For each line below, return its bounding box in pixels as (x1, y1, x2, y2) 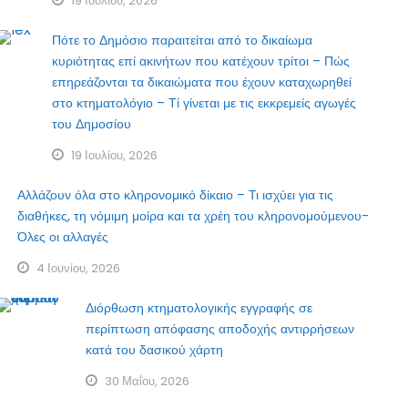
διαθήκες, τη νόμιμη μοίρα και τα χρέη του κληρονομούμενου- (17, 207, 370, 226)
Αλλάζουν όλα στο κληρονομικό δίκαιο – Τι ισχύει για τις (17, 186, 334, 205)
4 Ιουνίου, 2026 (36, 260, 121, 278)
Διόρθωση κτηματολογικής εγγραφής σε (86, 299, 313, 318)
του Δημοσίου (52, 115, 132, 134)
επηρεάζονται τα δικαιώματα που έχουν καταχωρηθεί (52, 73, 352, 92)
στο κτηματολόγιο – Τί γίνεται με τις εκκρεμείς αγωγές (52, 94, 357, 113)
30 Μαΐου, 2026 (105, 372, 190, 391)
